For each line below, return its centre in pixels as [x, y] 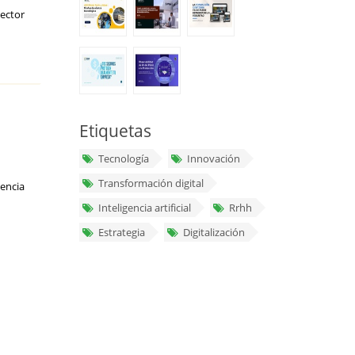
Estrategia [122, 232]
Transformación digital [151, 183]
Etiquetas [115, 131]
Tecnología [124, 158]
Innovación [214, 158]
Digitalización [214, 232]
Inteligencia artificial [145, 208]
